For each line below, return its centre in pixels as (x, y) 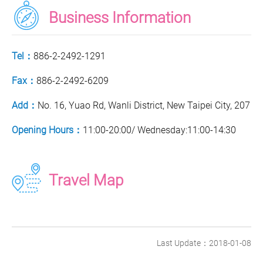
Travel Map (86, 181)
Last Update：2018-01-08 (204, 244)
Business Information (120, 18)
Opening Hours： (47, 130)
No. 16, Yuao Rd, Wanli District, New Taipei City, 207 (144, 106)
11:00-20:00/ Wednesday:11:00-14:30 (159, 130)
